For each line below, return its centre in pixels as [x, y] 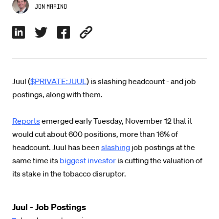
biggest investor [88, 160]
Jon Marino [51, 6]
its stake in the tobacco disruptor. [70, 174]
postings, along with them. [58, 94]
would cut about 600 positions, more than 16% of [95, 134]
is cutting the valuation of [160, 160]
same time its [36, 160]
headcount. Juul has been [57, 147]
